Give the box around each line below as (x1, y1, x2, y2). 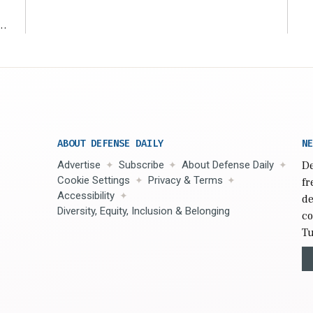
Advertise (57, 159, 101, 172)
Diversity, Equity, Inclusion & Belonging (57, 205, 230, 218)
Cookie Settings (57, 174, 130, 187)
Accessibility (57, 189, 115, 203)
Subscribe (118, 159, 164, 172)
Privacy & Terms (147, 174, 223, 187)
